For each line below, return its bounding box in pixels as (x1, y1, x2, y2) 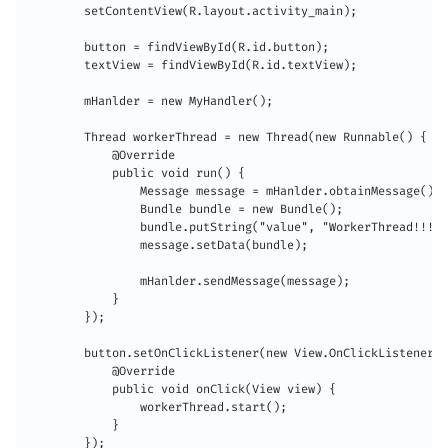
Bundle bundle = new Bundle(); (28, 202, 343, 217)
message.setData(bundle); (28, 238, 308, 253)
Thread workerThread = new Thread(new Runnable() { (28, 130, 427, 145)
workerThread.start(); (28, 400, 287, 415)
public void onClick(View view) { (28, 382, 336, 397)
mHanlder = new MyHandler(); (28, 94, 273, 109)
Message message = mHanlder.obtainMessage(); (28, 184, 441, 199)
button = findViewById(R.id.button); (28, 40, 329, 55)
